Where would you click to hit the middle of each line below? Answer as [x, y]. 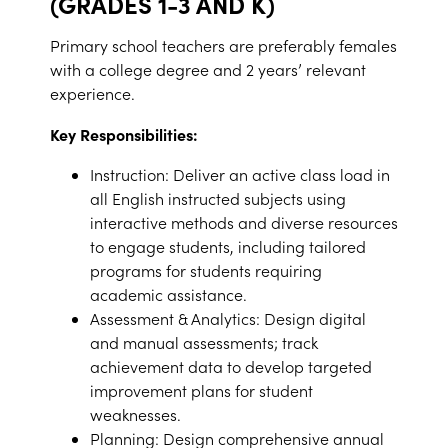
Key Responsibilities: [124, 134]
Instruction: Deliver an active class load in [240, 174]
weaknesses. [135, 414]
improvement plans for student [201, 390]
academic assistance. [168, 294]
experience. [94, 93]
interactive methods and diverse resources [244, 222]
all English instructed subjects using [218, 198]
